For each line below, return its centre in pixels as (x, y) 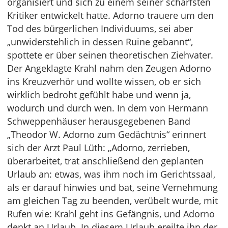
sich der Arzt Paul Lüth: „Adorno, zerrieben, (98, 148)
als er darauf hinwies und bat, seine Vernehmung (112, 188)
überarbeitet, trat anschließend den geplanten (105, 161)
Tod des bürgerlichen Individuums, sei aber (100, 29)
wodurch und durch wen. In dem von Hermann (108, 108)
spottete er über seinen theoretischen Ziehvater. (110, 55)
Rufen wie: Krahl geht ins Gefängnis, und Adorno (111, 214)
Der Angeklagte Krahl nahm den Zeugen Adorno (109, 68)
